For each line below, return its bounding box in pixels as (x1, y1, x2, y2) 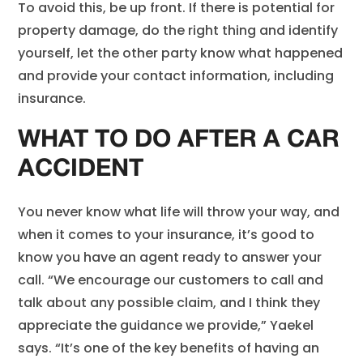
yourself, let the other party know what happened (18, 44, 344, 62)
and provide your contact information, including (18, 66, 335, 85)
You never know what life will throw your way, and (18, 203, 340, 221)
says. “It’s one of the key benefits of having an (18, 339, 320, 357)
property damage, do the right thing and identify (18, 21, 339, 40)
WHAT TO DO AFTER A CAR (18, 130, 340, 152)
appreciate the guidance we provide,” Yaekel (18, 316, 314, 335)
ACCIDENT (18, 159, 144, 181)
